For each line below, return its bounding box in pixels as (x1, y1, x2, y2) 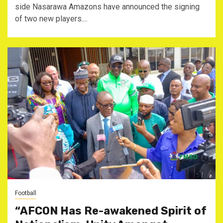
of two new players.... (15, 14, 88, 23)
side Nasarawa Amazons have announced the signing (15, 2, 200, 11)
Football (15, 190, 36, 197)
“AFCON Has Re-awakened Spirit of (15, 204, 207, 218)
